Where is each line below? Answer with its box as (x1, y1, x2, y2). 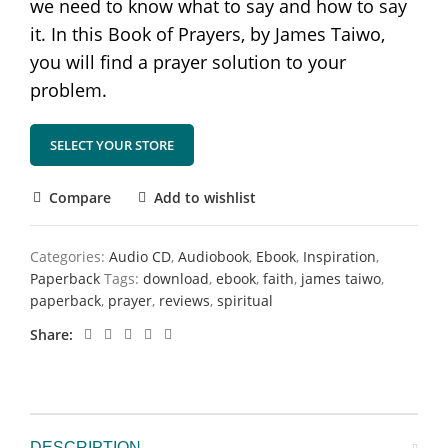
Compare (48, 188, 111, 207)
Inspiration (303, 247, 376, 266)
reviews (159, 291, 210, 310)
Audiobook (178, 247, 249, 266)
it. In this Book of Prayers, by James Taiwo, (30, 22, 385, 46)
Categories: (30, 247, 105, 266)
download (143, 269, 209, 288)
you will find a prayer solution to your (30, 50, 346, 74)
